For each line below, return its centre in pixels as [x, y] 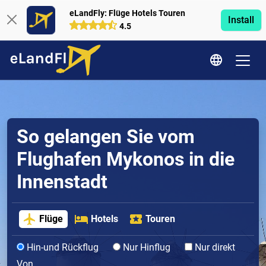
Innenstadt [62, 182]
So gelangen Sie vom [106, 137]
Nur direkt [214, 248]
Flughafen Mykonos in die [126, 159]
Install [241, 20]
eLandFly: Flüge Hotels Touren [127, 13]
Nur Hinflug [145, 248]
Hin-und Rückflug [61, 248]
